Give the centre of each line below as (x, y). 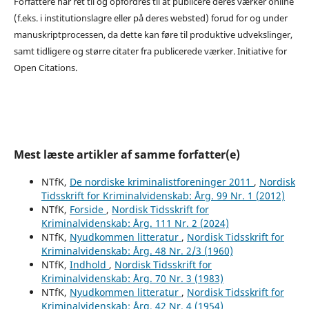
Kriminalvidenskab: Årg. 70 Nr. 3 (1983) (132, 278)
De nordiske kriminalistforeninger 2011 (161, 181)
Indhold (89, 264)
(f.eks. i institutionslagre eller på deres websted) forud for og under (150, 18)
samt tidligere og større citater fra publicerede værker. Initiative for (150, 51)
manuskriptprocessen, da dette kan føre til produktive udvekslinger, (153, 34)
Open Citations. (45, 67)
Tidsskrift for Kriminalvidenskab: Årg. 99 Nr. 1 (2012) (163, 195)
